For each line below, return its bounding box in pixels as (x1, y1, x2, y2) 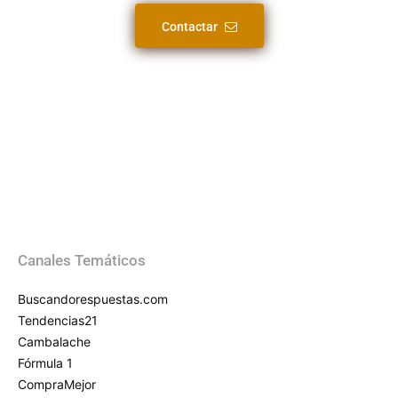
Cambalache (18, 334, 91, 350)
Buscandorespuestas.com (18, 291, 168, 307)
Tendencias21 (18, 313, 98, 329)
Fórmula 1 (18, 355, 73, 371)
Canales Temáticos (18, 251, 146, 270)
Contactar (161, 20, 218, 35)
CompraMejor (18, 377, 96, 393)
